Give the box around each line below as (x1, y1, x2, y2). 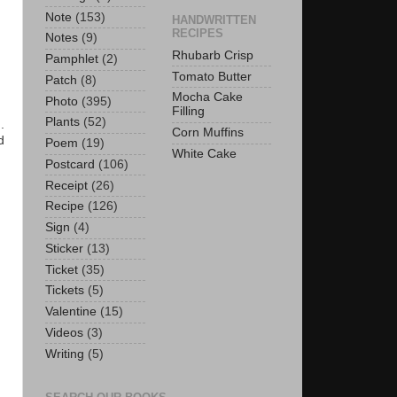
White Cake (172, 146, 237, 160)
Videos (45, 325, 83, 339)
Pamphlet (45, 52, 98, 66)
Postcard (45, 157, 95, 171)
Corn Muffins (172, 126, 244, 140)
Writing (45, 346, 84, 361)
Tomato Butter (172, 69, 252, 83)
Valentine (45, 305, 97, 319)
